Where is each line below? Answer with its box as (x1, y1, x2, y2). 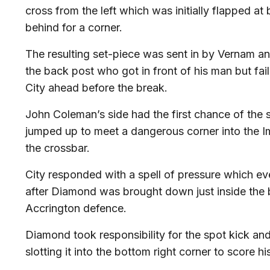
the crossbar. (25, 142, 90, 154)
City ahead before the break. (25, 81, 168, 94)
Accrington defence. (25, 202, 127, 215)
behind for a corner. (25, 21, 122, 34)
